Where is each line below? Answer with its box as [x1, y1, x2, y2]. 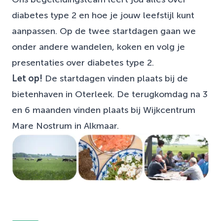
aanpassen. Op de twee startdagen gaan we [12, 26, 196, 37]
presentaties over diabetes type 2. [12, 58, 154, 68]
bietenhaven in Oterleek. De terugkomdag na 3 [12, 89, 208, 100]
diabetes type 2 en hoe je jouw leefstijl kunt [12, 10, 194, 21]
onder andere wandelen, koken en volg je [12, 42, 185, 52]
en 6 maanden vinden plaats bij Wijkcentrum [12, 105, 195, 115]
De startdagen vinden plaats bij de [42, 74, 188, 84]
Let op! [12, 74, 42, 84]
